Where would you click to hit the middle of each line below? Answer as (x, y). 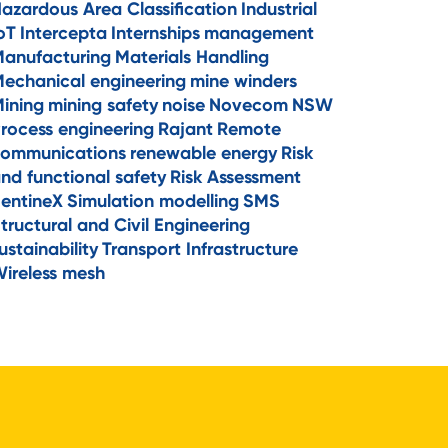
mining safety (103, 104)
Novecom (249, 104)
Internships (156, 32)
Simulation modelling (153, 200)
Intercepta (64, 32)
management (259, 32)
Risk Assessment (236, 176)
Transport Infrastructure (200, 248)
